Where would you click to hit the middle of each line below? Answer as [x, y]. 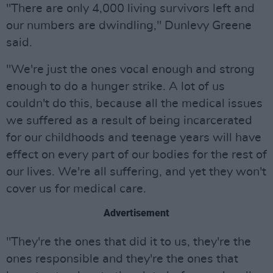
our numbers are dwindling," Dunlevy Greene [129, 26]
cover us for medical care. [76, 189]
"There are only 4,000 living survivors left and [130, 9]
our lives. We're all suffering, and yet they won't [136, 172]
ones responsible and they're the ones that [122, 259]
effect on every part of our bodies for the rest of [136, 155]
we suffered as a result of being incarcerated [129, 121]
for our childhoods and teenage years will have [134, 138]
